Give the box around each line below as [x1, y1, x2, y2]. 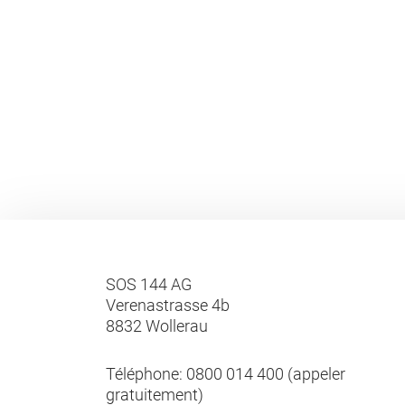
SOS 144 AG [106, 275, 192, 294]
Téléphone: [106, 364, 186, 383]
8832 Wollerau [106, 316, 208, 335]
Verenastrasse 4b [106, 296, 230, 315]
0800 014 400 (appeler [186, 364, 345, 383]
